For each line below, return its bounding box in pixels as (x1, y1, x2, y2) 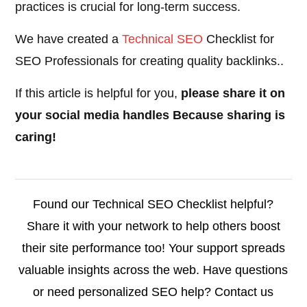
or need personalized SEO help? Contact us (33, 285, 274, 299)
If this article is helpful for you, (15, 86, 182, 101)
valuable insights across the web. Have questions (19, 263, 288, 278)
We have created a (15, 32, 123, 47)
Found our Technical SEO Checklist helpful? (33, 197, 274, 212)
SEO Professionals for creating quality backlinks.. (15, 54, 284, 69)
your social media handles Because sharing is (15, 108, 286, 123)
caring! (15, 130, 57, 145)
